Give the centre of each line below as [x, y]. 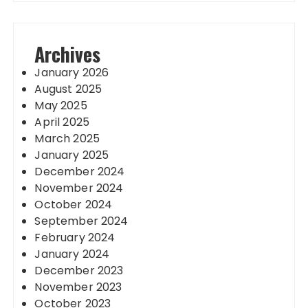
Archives [68, 54]
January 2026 [72, 73]
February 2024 [75, 238]
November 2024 [79, 188]
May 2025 [61, 106]
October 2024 [74, 205]
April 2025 [62, 122]
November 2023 [78, 287]
